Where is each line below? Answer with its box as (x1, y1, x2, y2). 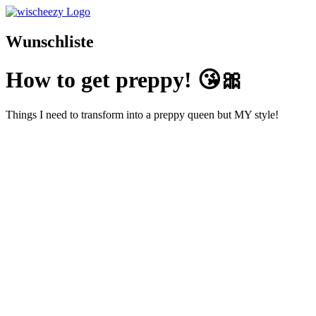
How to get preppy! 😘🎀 (6, 67, 243, 93)
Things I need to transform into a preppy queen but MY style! (6, 108, 279, 121)
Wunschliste (6, 32, 94, 51)
